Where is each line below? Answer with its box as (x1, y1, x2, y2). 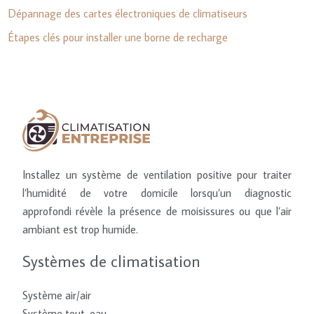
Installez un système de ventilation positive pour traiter (22, 167, 292, 182)
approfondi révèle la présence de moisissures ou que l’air (22, 203, 292, 218)
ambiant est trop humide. (22, 221, 138, 236)
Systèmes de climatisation (22, 250, 200, 271)
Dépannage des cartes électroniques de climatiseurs (8, 6, 247, 20)
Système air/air (22, 287, 91, 302)
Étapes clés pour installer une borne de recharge (8, 29, 228, 44)
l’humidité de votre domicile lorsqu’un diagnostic (22, 185, 292, 200)
